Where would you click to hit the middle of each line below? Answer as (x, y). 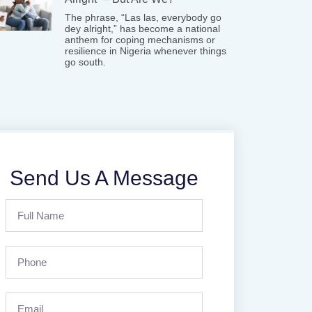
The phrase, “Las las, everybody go (143, 17)
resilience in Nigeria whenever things (146, 51)
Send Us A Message (104, 178)
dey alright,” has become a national (143, 29)
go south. (86, 62)
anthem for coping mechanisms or (140, 40)
